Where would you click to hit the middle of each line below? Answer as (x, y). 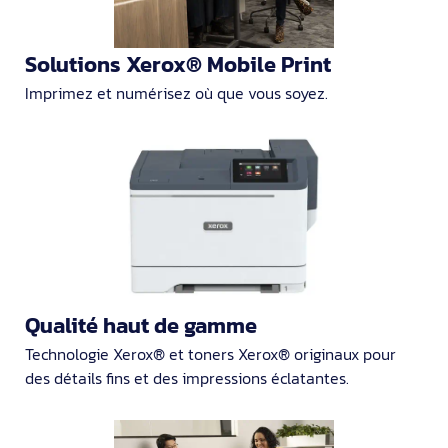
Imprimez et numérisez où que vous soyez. (176, 93)
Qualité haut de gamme (141, 325)
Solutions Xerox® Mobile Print (178, 65)
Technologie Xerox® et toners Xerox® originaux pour (210, 353)
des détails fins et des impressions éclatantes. (187, 377)
